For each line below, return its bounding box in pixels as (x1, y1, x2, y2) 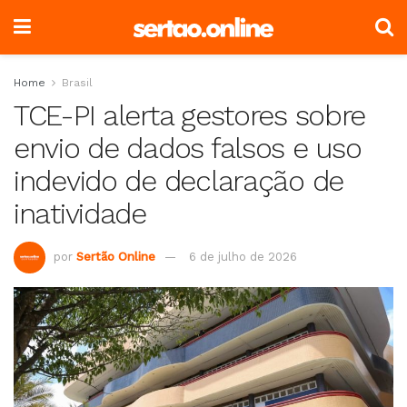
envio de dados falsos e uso (14, 131, 362, 165)
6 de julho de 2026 (189, 249, 297, 263)
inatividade (14, 196, 146, 231)
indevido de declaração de (14, 164, 343, 198)
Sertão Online (76, 249, 155, 263)
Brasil (62, 76, 93, 89)
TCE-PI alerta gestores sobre (14, 98, 366, 133)
